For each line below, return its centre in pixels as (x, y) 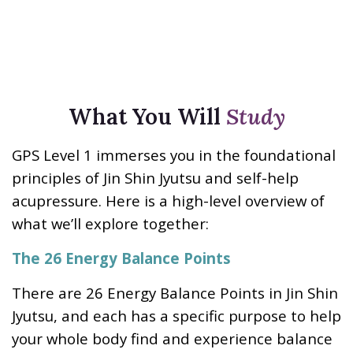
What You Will (147, 117)
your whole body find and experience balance (172, 339)
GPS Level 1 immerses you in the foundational (174, 155)
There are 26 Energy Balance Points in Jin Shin (175, 293)
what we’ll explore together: (110, 224)
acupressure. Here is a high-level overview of (168, 201)
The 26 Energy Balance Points (121, 258)
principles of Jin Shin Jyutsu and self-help (155, 178)
